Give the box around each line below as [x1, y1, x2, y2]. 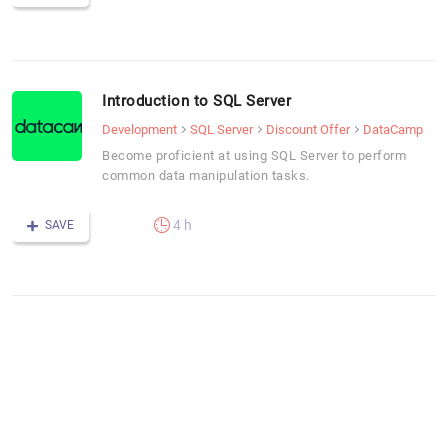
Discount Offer [266, 121, 350, 137]
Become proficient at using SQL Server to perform [102, 147, 406, 163]
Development [102, 121, 177, 137]
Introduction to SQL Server [102, 91, 291, 110]
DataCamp [363, 121, 423, 137]
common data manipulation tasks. [102, 167, 310, 183]
